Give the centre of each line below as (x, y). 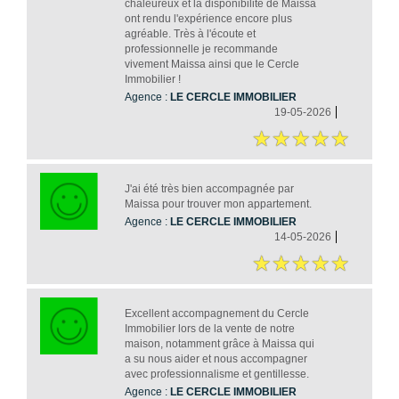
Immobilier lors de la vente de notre (209, 329)
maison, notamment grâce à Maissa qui (219, 344)
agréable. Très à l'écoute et (190, 34)
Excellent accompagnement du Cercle (216, 314)
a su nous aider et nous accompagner (216, 359)
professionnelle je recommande (201, 49)
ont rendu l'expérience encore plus (208, 19)
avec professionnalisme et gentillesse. (216, 375)
